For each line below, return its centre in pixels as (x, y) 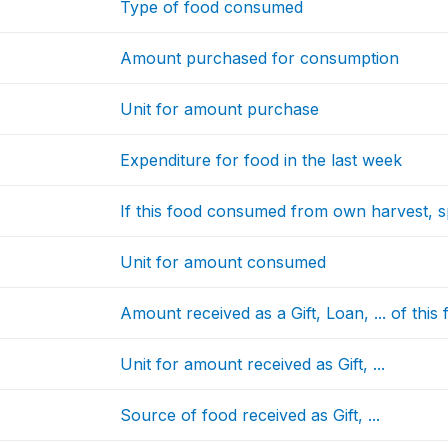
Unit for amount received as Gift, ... (253, 363)
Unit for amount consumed (223, 261)
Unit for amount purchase (220, 108)
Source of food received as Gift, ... (250, 414)
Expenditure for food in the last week (261, 159)
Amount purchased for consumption (260, 57)
